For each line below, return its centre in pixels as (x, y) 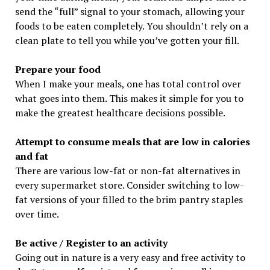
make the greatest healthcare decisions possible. (120, 113)
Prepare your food (58, 70)
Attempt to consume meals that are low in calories (132, 142)
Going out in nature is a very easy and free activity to (130, 258)
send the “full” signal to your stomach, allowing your (130, 12)
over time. (37, 214)
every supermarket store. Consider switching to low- (129, 185)
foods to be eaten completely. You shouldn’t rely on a (131, 26)
